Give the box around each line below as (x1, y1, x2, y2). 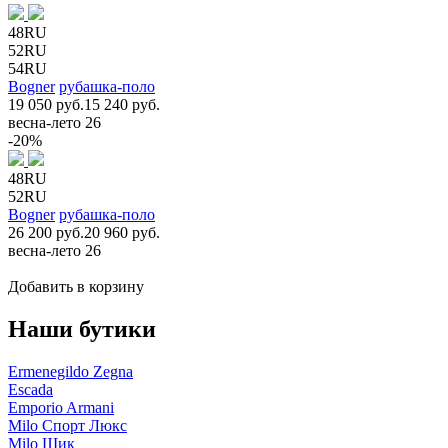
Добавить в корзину (8, 277, 144, 295)
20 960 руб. (84, 223, 160, 241)
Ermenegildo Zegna (8, 362, 133, 380)
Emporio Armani (8, 398, 114, 416)
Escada (8, 380, 53, 398)
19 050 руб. (8, 95, 84, 113)
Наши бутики (8, 315, 156, 342)
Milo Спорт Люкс (8, 416, 127, 434)
